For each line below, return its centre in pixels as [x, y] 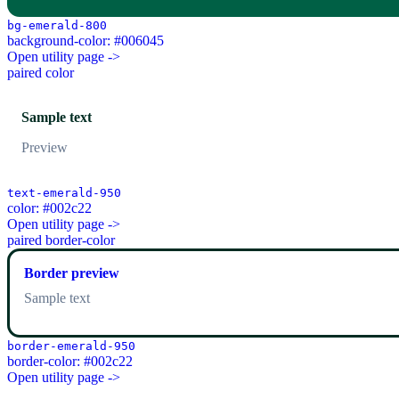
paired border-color [61, 240]
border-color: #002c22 [70, 362]
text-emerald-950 [64, 193]
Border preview [72, 273]
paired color [41, 73]
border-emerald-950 [71, 346]
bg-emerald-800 [57, 26]
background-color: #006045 [85, 41]
